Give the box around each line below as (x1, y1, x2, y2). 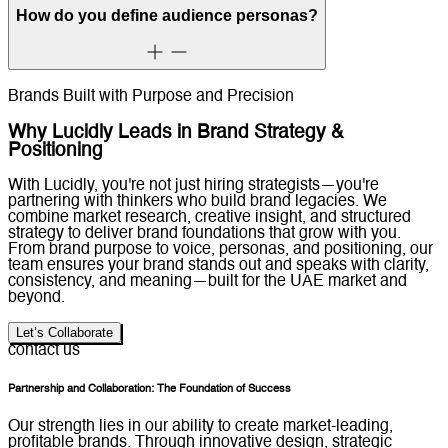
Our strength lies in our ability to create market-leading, (8, 419, 393, 436)
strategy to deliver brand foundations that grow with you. (8, 226, 401, 243)
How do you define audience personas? (16, 6, 318, 24)
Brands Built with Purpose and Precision (8, 89, 294, 106)
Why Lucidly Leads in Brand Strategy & (8, 123, 344, 142)
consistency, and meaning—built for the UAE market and (8, 274, 407, 291)
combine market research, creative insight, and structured (8, 210, 411, 227)
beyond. (8, 290, 65, 307)
